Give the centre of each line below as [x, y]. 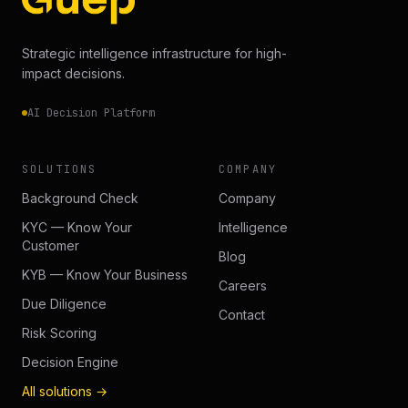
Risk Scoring [59, 333]
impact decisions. [73, 74]
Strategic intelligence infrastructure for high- [154, 54]
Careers [243, 286]
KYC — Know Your [77, 228]
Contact [242, 315]
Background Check [80, 199]
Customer [51, 246]
